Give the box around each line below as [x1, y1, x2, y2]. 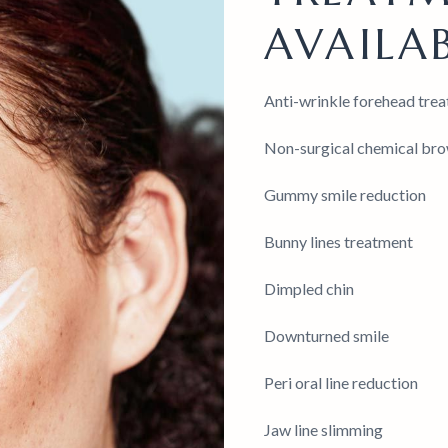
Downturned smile [264, 326, 389, 345]
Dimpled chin [264, 279, 354, 298]
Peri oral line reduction [264, 373, 418, 392]
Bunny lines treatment [264, 232, 413, 251]
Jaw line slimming [264, 420, 383, 439]
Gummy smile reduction [264, 185, 426, 204]
